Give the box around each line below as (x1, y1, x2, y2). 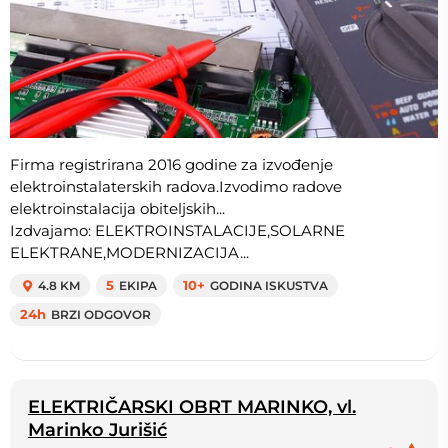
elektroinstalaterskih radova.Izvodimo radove (10, 177, 342, 197)
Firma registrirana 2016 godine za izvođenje (10, 155, 333, 175)
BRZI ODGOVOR (51, 307, 151, 323)
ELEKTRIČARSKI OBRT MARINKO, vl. (28, 395, 356, 419)
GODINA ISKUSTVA (210, 278, 328, 294)
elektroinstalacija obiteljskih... (10, 199, 225, 219)
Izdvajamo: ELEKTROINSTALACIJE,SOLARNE (10, 221, 345, 241)
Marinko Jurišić (28, 418, 167, 442)
